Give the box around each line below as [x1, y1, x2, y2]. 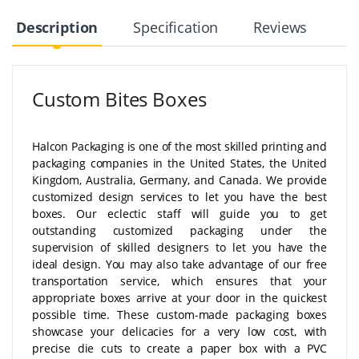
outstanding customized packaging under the [32, 222, 327, 238]
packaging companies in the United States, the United [32, 155, 327, 171]
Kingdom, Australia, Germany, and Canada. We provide [32, 171, 327, 188]
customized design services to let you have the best [32, 188, 327, 204]
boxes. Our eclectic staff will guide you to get [32, 205, 327, 221]
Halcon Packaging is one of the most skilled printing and [32, 138, 327, 154]
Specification [133, 17, 219, 37]
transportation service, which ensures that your [32, 272, 327, 288]
